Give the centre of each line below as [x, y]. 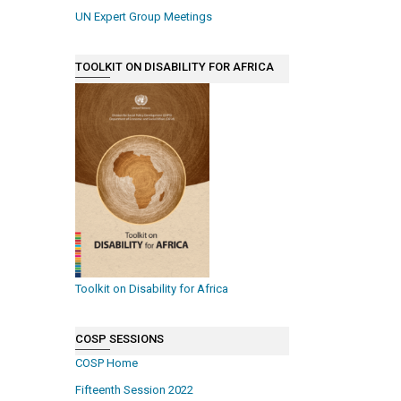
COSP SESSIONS [120, 338]
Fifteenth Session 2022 [135, 390]
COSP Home [107, 363]
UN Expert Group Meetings [144, 17]
